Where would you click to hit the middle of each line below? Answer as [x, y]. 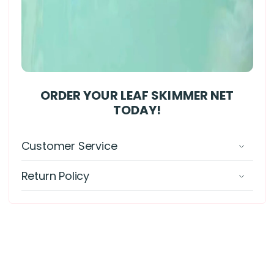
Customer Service [69, 146]
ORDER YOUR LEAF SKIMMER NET [137, 95]
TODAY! [137, 110]
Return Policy [55, 176]
